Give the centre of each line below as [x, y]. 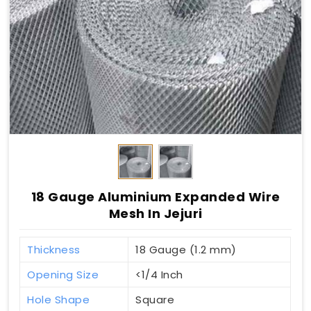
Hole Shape [58, 300]
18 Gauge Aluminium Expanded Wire [155, 197]
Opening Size [63, 275]
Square [155, 300]
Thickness [54, 250]
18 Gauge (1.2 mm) [186, 250]
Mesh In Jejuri [155, 213]
